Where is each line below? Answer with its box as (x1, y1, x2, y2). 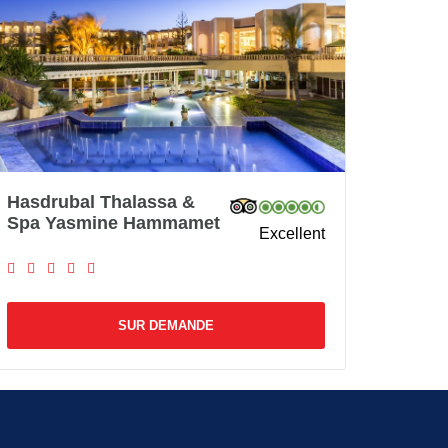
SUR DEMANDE (118, 317, 214, 333)
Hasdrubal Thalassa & (7, 191, 195, 212)
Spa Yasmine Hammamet (7, 212, 220, 233)
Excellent (258, 224, 325, 242)
